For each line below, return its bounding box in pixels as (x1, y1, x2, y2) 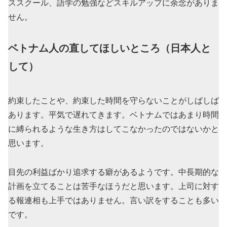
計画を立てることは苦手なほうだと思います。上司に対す (8, 182, 219, 191)
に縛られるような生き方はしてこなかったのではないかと (8, 125, 219, 134)
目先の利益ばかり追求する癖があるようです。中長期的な (8, 168, 219, 177)
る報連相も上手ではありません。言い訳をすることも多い (8, 196, 219, 205)
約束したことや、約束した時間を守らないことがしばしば (8, 96, 219, 105)
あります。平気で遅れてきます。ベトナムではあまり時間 (8, 110, 219, 120)
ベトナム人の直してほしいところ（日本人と (8, 43, 211, 54)
